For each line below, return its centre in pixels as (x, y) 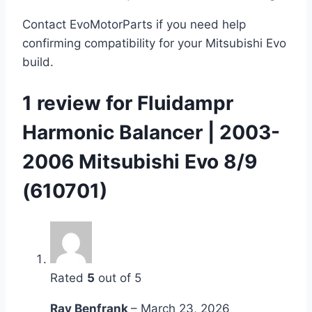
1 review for (80, 103)
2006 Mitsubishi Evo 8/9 (140, 161)
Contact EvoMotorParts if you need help (134, 25)
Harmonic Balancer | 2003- (151, 132)
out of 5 (118, 278)
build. (38, 62)
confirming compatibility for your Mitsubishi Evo (154, 44)
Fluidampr (185, 103)
